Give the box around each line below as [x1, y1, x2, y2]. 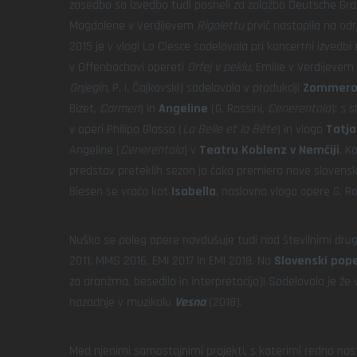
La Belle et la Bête [182, 121, 277, 138]
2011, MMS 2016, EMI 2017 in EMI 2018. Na [69, 253, 271, 269]
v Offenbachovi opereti [69, 59, 187, 76]
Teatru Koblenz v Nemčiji [199, 142, 339, 159]
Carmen [100, 100, 139, 117]
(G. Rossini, [208, 100, 268, 117]
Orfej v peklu [187, 59, 250, 76]
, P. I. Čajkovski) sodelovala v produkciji [107, 80, 303, 96]
